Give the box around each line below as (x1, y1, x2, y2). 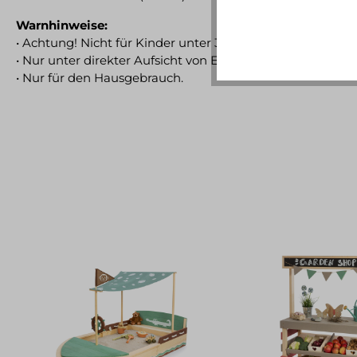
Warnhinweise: (16, 17, 108, 33)
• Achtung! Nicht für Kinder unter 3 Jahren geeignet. (16, 34, 324, 50)
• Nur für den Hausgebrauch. (16, 69, 183, 85)
